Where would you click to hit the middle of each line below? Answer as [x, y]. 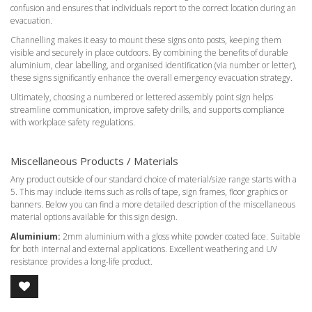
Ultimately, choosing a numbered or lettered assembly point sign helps [142, 97]
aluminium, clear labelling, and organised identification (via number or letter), [154, 65]
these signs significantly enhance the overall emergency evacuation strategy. [151, 78]
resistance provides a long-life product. [81, 262]
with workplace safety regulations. [73, 122]
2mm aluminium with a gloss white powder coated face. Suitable [181, 236]
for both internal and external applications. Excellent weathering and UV [144, 249]
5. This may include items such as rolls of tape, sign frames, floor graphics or [149, 192]
